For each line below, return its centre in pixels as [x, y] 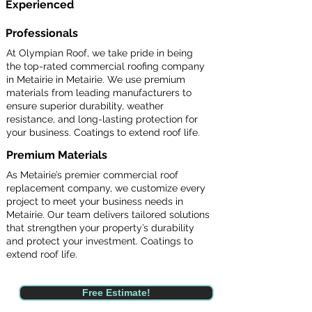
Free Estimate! [116, 292]
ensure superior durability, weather [85, 106]
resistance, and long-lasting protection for [102, 119]
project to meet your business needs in [95, 201]
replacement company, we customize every [106, 188]
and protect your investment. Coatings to [100, 241]
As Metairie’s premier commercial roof [92, 175]
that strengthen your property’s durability [100, 228]
